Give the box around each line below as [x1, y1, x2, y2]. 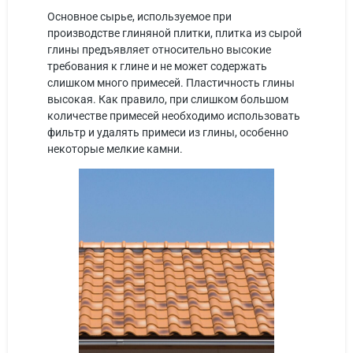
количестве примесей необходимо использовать [47, 110, 300, 122]
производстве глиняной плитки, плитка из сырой [47, 27, 302, 39]
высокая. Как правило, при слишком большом [47, 93, 288, 106]
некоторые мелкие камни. [47, 143, 183, 155]
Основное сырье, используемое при [47, 10, 232, 23]
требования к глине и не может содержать [47, 60, 267, 72]
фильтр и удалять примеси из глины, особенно [47, 126, 288, 139]
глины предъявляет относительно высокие [47, 43, 271, 56]
